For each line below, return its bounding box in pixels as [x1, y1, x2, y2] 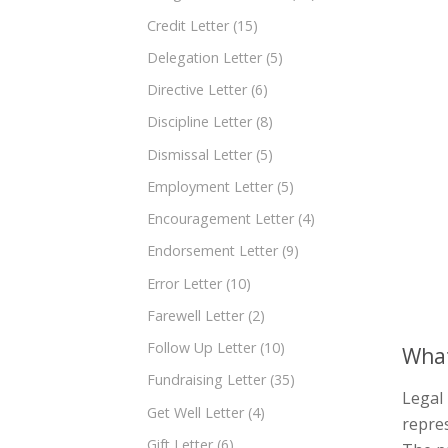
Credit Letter [147, 15, 229, 35]
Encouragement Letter [147, 209, 294, 229]
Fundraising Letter [147, 370, 266, 390]
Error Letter [147, 273, 222, 293]
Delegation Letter [147, 47, 262, 67]
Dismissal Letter [147, 144, 252, 164]
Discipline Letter [147, 112, 252, 132]
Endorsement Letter [147, 241, 278, 261]
